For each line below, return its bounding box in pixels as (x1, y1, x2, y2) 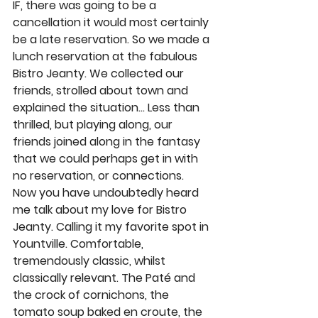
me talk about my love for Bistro (13, 201, 190, 218)
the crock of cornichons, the (13, 286, 172, 303)
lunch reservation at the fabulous (13, 48, 200, 65)
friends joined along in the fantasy (13, 133, 203, 150)
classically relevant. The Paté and (13, 269, 198, 286)
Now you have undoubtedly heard (13, 184, 202, 201)
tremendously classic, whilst (13, 252, 168, 269)
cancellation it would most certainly (13, 13, 212, 31)
